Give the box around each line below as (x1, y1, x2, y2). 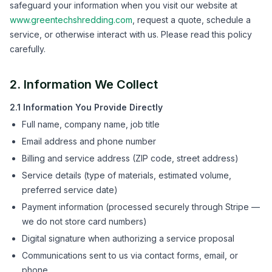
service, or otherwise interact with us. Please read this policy (10, 29, 252, 39)
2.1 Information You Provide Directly (10, 102, 163, 112)
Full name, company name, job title (22, 119, 160, 129)
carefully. (10, 44, 46, 54)
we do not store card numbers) (22, 216, 147, 226)
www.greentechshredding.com (10, 15, 132, 25)
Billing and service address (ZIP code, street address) (22, 153, 239, 163)
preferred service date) (22, 185, 118, 195)
